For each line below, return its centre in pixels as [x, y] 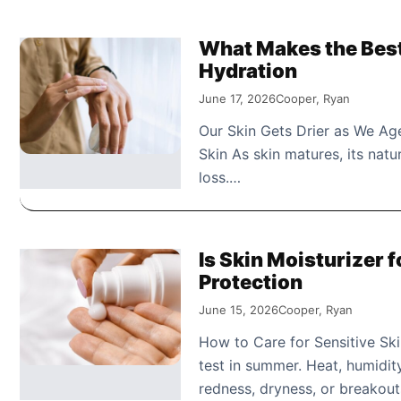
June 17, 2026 [237, 98]
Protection [251, 282]
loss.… [220, 177]
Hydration [248, 70]
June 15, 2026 [239, 309]
